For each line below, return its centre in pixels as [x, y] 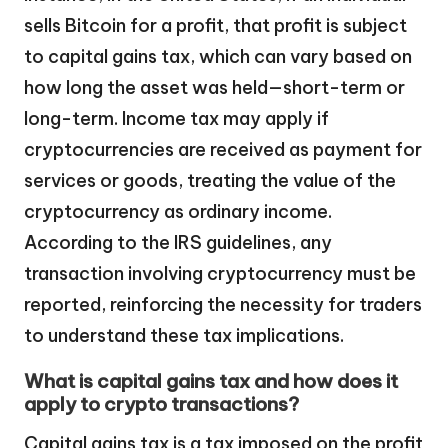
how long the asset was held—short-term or [214, 88]
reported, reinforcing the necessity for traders [223, 305]
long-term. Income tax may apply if [176, 119]
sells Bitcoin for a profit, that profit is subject [215, 26]
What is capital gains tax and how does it [211, 381]
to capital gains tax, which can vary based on [218, 57]
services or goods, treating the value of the [210, 181]
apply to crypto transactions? [161, 404]
